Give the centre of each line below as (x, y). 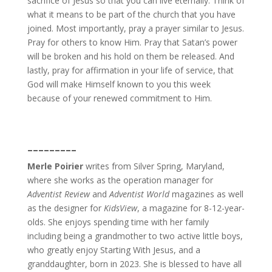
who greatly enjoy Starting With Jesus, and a (114, 250)
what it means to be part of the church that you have (131, 14)
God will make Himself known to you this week (119, 84)
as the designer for (65, 208)
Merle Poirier (55, 166)
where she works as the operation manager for (120, 180)
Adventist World (139, 194)
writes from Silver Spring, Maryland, (154, 166)
